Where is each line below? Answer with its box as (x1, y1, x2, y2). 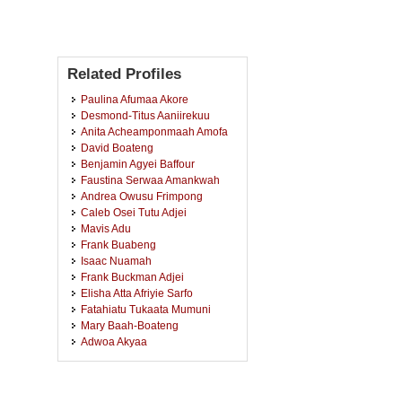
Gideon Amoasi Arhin (81, 352, 183, 363)
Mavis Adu (81, 223, 131, 234)
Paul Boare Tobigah (81, 368, 178, 380)
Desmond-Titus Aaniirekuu (81, 109, 210, 121)
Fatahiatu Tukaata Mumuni (81, 303, 211, 315)
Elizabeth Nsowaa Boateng (81, 384, 214, 396)
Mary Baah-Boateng (81, 319, 179, 331)
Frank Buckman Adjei (81, 271, 184, 283)
